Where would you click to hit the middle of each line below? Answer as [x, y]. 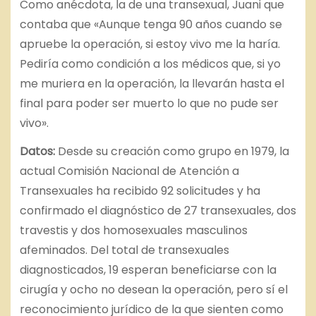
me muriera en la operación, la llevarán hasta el [152, 83]
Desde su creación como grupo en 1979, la [173, 152]
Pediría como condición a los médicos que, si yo [150, 63]
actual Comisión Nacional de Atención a [129, 171]
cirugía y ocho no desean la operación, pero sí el [153, 290]
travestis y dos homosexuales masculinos [133, 231]
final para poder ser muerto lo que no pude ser [149, 103]
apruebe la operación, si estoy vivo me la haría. [150, 44]
